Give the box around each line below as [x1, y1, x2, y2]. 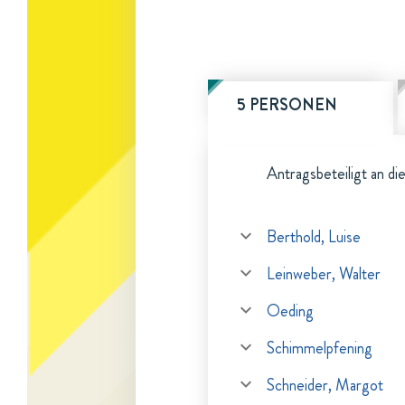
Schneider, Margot [267, 373, 383, 397]
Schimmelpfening [267, 336, 372, 360]
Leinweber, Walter [267, 262, 381, 286]
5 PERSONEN [237, 93, 337, 117]
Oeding [267, 299, 314, 323]
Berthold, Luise [267, 225, 361, 249]
